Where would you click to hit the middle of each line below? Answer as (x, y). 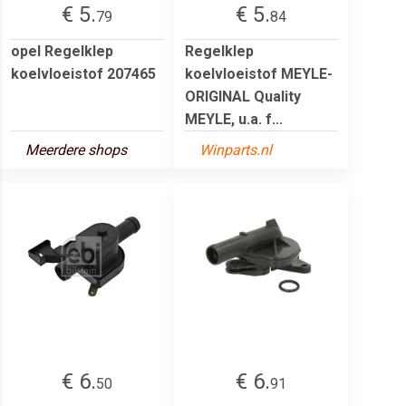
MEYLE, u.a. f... (234, 119)
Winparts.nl (236, 150)
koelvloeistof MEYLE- (259, 73)
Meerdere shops (76, 150)
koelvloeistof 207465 (83, 73)
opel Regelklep (62, 51)
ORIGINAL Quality (243, 96)
